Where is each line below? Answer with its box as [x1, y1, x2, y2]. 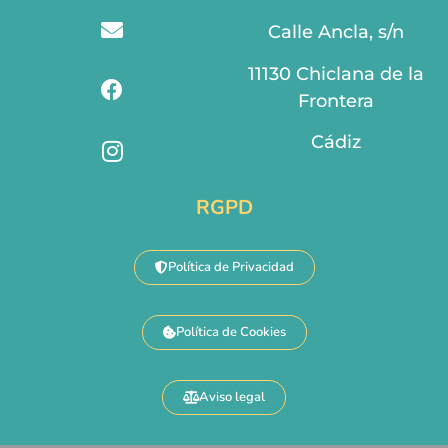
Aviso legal [199, 388, 265, 407]
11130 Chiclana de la [248, 62, 424, 85]
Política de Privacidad [167, 258, 294, 277]
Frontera [298, 89, 374, 112]
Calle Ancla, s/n [268, 21, 404, 44]
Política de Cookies [175, 323, 286, 342]
